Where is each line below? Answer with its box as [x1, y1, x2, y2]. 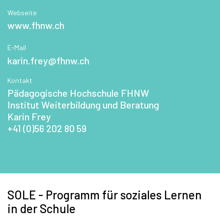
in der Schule [7, 201, 76, 216]
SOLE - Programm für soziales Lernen [7, 188, 202, 202]
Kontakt [7, 76, 32, 84]
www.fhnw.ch [7, 19, 64, 31]
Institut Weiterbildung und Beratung [7, 99, 159, 111]
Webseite [7, 8, 37, 17]
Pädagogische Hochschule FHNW [7, 87, 149, 99]
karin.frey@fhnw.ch [7, 54, 89, 66]
